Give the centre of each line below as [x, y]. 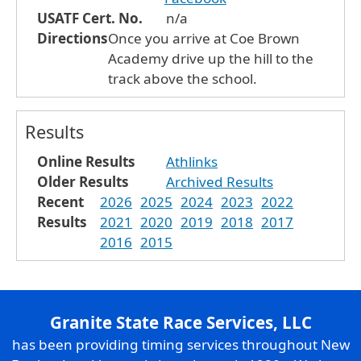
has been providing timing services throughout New [180, 344]
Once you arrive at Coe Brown [204, 38]
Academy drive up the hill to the [211, 58]
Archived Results [220, 181]
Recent [60, 201]
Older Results [83, 181]
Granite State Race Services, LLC [180, 322]
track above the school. [183, 78]
